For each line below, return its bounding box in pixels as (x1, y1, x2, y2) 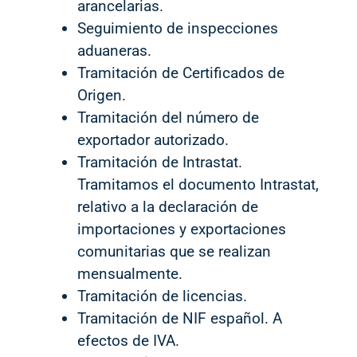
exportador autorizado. (77, 131, 229, 149)
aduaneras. (77, 41, 151, 60)
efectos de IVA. (77, 331, 179, 350)
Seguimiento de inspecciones (77, 19, 278, 37)
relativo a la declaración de (77, 198, 258, 216)
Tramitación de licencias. (77, 287, 247, 305)
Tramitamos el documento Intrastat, (77, 175, 319, 194)
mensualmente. (77, 265, 182, 283)
